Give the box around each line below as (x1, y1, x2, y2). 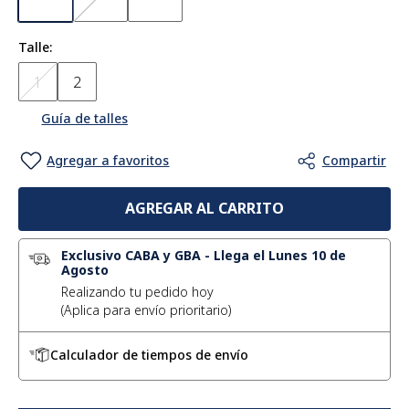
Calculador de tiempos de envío (50, 346, 249, 363)
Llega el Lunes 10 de (214, 246, 347, 264)
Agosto (61, 261, 110, 278)
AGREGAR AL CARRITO (125, 198, 284, 219)
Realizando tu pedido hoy (61, 283, 215, 300)
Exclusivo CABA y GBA (61, 246, 202, 264)
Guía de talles (41, 110, 129, 127)
